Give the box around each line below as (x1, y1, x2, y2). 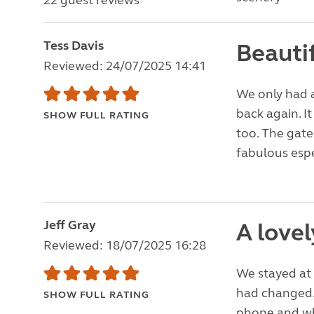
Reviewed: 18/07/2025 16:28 (43, 238, 206, 253)
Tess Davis (43, 38, 104, 53)
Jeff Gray (43, 217, 96, 233)
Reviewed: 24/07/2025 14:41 (43, 58, 206, 74)
